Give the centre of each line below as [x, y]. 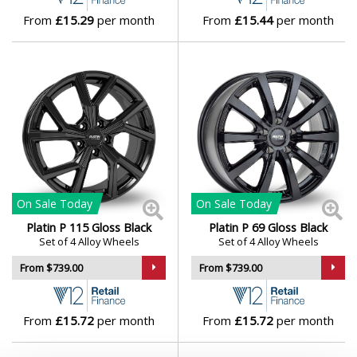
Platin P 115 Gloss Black [89, 228]
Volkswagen [71, 52]
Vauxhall [60, 11]
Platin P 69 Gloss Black [268, 228]
